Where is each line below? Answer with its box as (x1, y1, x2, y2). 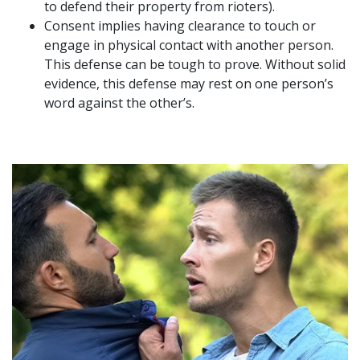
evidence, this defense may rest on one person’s (44, 75, 333, 92)
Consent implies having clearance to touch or (44, 17, 316, 35)
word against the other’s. (44, 94, 198, 112)
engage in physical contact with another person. (44, 36, 333, 54)
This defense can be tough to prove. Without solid (44, 55, 346, 73)
